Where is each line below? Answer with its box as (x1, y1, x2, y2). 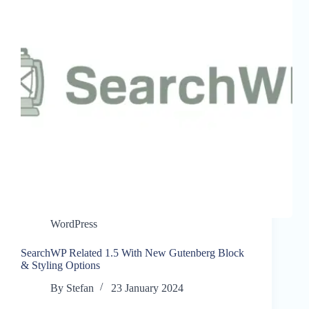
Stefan (66, 282, 94, 295)
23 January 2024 (111, 282, 184, 295)
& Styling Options (21, 259, 100, 272)
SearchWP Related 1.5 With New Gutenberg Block (21, 247, 244, 259)
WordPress (50, 218, 97, 230)
